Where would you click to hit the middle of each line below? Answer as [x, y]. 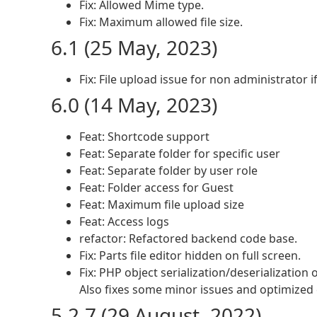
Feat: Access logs [124, 222]
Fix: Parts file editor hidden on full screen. [190, 256]
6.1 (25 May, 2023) [134, 48]
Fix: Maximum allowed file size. [161, 22]
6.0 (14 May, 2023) [134, 105]
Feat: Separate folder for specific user [180, 154]
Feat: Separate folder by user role [168, 171]
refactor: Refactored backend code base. [188, 239]
